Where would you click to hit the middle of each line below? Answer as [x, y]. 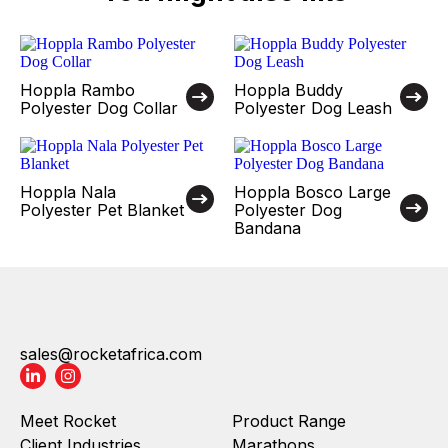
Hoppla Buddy [288, 90]
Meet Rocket [68, 421]
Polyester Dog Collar [99, 108]
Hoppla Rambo [77, 90]
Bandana [267, 228]
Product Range [289, 421]
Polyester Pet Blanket [102, 210]
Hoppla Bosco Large [312, 192]
